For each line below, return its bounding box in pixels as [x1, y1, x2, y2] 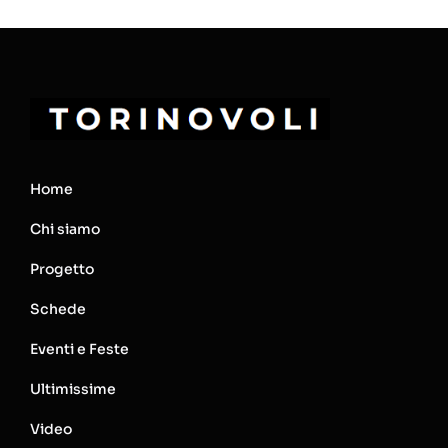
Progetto [29, 259, 94, 278]
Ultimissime [29, 379, 116, 398]
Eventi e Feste [29, 339, 129, 358]
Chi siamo [29, 219, 100, 238]
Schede [29, 299, 86, 318]
